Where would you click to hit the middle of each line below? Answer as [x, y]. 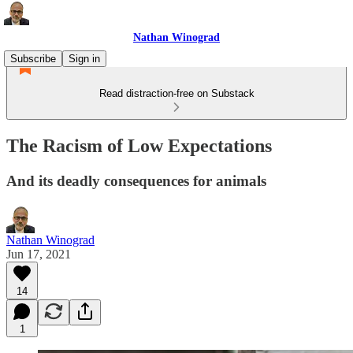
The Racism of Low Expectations [139, 145]
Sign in [84, 59]
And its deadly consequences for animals [136, 180]
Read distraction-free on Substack [176, 93]
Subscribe [33, 59]
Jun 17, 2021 [39, 254]
